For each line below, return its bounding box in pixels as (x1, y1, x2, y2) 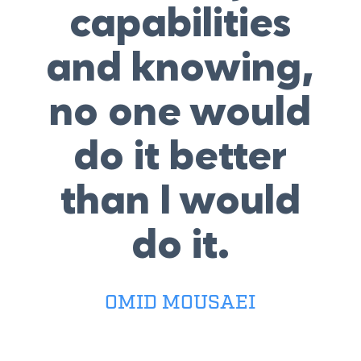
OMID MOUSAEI (105, 289, 256, 314)
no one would (49, 93, 312, 134)
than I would (60, 181, 301, 222)
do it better (73, 137, 288, 178)
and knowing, (46, 48, 315, 89)
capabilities (69, 4, 292, 45)
